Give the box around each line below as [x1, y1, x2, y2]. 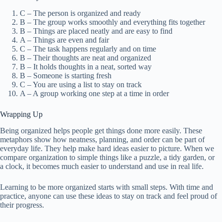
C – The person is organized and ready [20, 9, 141, 18]
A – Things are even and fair [20, 36, 109, 45]
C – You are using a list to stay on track [20, 80, 142, 89]
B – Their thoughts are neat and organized [20, 54, 151, 62]
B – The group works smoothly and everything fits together [20, 18, 205, 27]
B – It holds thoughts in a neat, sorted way [20, 62, 152, 71]
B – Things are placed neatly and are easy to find [20, 27, 172, 36]
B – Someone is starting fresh [20, 71, 111, 80]
